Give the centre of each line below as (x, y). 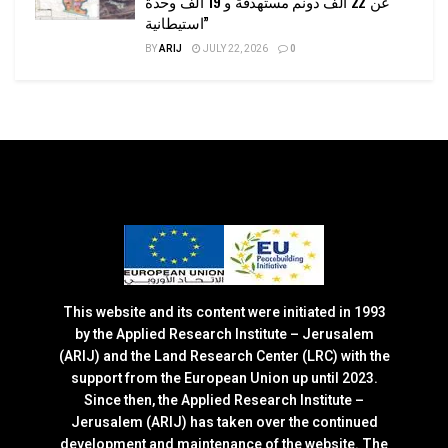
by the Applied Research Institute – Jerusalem (224, 335)
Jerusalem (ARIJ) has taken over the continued (224, 423)
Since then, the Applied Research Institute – (224, 401)
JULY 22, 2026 (234, 48)
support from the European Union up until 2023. (224, 379)
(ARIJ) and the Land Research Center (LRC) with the (224, 357)
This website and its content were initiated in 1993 (224, 313)
